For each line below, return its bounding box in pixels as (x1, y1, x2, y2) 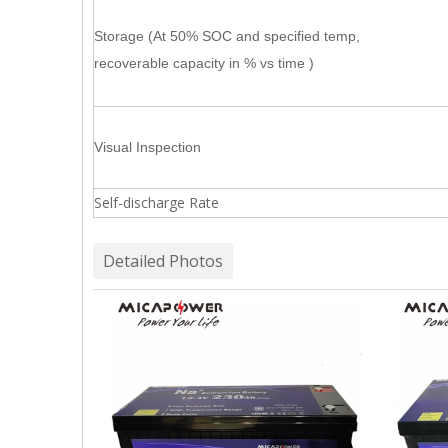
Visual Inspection (94, 139, 201, 155)
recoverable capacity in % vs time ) (94, 55, 314, 71)
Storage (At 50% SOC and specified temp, (94, 28, 360, 44)
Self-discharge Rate (94, 193, 219, 212)
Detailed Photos (103, 250, 223, 272)
